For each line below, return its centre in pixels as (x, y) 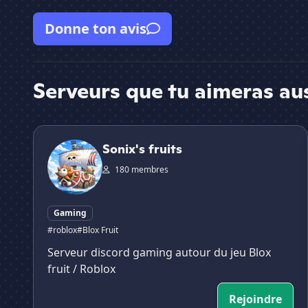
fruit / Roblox (81, 269)
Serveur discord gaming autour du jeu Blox (159, 253)
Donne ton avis (96, 29)
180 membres (141, 170)
